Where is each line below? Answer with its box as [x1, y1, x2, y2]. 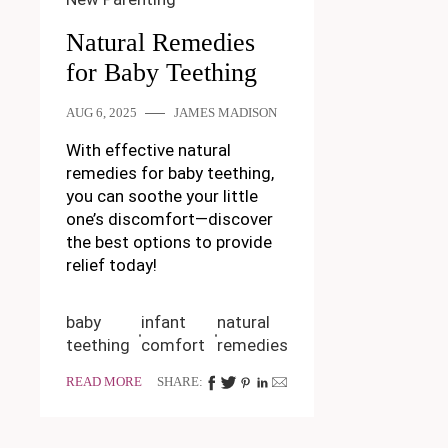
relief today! [65, 255, 157, 276]
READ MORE [65, 375, 142, 390]
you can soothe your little [65, 186, 258, 207]
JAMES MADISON [173, 106, 277, 121]
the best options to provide [65, 232, 272, 253]
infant [141, 312, 186, 333]
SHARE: [157, 375, 203, 390]
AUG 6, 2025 [65, 106, 137, 121]
